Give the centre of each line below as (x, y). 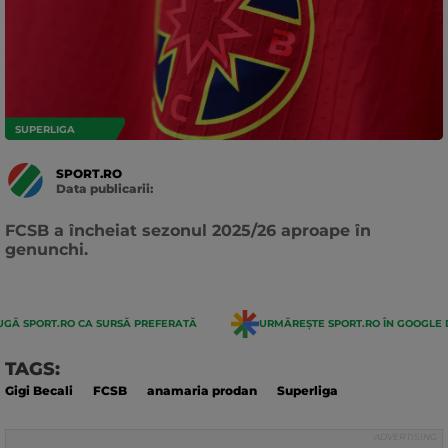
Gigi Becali (39, 390)
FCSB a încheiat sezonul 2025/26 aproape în (188, 230)
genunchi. (46, 249)
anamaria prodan (202, 390)
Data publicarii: (104, 188)
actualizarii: (92, 217)
